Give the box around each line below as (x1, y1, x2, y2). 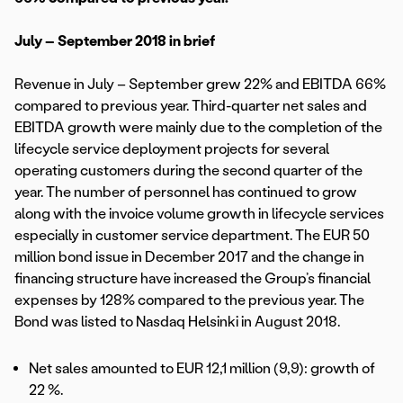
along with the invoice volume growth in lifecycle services (14, 205, 384, 223)
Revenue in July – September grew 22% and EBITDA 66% (14, 76, 386, 94)
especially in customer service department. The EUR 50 (14, 227, 370, 245)
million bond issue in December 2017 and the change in (14, 248, 364, 266)
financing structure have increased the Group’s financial (14, 270, 371, 288)
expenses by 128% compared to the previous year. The (14, 291, 364, 309)
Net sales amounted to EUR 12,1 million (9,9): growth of (29, 360, 375, 378)
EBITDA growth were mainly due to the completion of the (14, 119, 382, 137)
